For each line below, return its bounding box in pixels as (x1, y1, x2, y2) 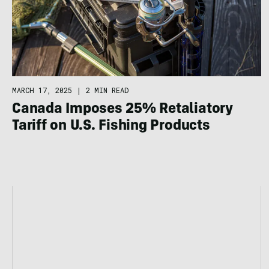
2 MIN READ (86, 85, 128, 95)
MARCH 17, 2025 (12, 85, 72, 95)
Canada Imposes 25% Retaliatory (12, 102, 233, 117)
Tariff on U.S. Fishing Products (12, 119, 210, 134)
